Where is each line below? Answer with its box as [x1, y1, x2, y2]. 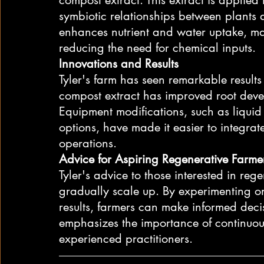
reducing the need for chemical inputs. [59, 39, 256, 55]
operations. [59, 135, 117, 151]
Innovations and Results [59, 55, 179, 71]
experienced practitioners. [59, 230, 193, 246]
